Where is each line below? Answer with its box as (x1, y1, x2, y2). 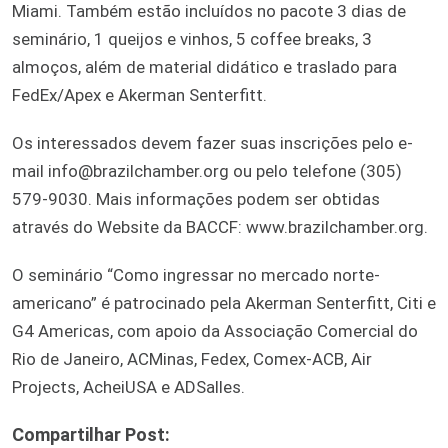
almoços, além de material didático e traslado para (12, 56, 397, 77)
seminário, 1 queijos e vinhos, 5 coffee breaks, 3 (12, 28, 372, 49)
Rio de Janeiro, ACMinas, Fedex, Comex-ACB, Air (12, 348, 372, 369)
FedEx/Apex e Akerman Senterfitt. (12, 84, 267, 105)
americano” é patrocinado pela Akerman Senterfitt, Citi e (12, 292, 436, 313)
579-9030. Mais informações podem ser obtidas (12, 188, 380, 209)
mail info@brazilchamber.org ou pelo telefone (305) (12, 160, 402, 181)
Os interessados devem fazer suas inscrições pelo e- (12, 132, 413, 153)
